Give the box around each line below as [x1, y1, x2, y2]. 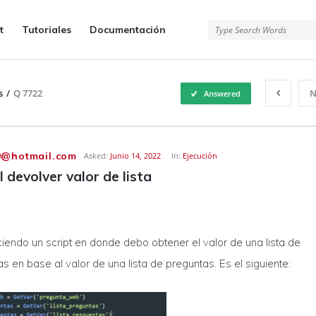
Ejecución [183, 150, 217, 161]
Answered [204, 87, 241, 99]
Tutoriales [22, 23, 71, 36]
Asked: [84, 150, 108, 161]
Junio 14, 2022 [110, 150, 161, 161]
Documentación [90, 23, 166, 36]
